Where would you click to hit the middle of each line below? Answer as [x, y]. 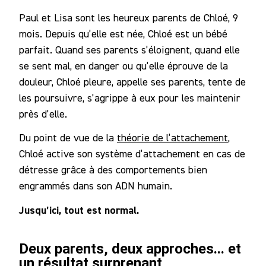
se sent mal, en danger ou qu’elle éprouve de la [123, 65]
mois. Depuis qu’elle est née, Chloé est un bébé [123, 33]
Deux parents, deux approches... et [130, 248]
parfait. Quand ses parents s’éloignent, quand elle [129, 49]
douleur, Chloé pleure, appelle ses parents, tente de [132, 81]
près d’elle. [43, 113]
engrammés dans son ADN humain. [96, 186]
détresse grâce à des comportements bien [113, 170]
